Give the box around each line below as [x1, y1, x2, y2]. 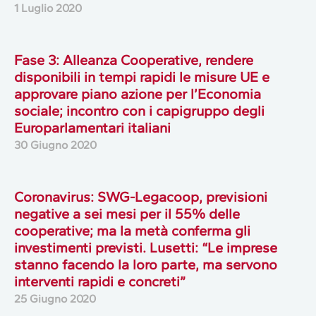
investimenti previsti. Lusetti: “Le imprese [14, 238, 277, 256]
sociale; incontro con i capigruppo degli [14, 102, 265, 119]
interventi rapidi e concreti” [14, 272, 186, 290]
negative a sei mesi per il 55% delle [14, 205, 240, 222]
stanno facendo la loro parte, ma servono [14, 255, 277, 273]
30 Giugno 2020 [14, 138, 97, 152]
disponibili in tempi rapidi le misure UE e [14, 68, 269, 85]
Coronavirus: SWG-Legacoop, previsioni [14, 188, 267, 205]
